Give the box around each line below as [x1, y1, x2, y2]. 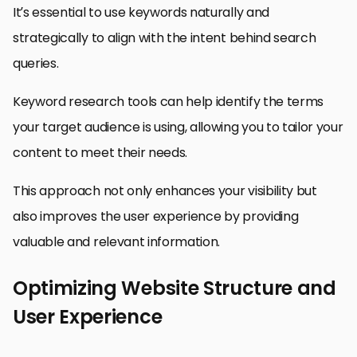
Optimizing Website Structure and [13, 274, 336, 301]
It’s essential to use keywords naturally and [13, 2, 269, 22]
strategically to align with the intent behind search [13, 28, 316, 47]
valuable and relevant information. [13, 232, 221, 251]
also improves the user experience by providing [13, 206, 299, 226]
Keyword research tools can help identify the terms [13, 92, 324, 111]
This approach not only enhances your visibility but [13, 181, 317, 200]
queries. [13, 53, 59, 73]
